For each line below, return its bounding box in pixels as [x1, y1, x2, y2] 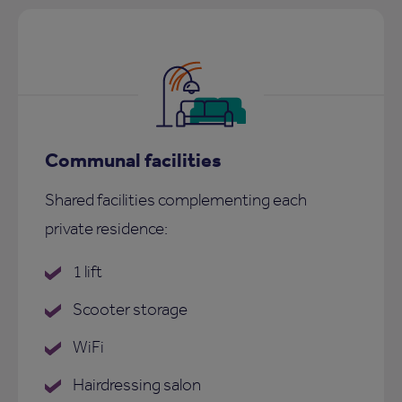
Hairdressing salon [70, 373, 201, 395]
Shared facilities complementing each [45, 188, 307, 210]
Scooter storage [70, 298, 188, 319]
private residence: [45, 217, 168, 239]
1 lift [70, 260, 102, 282]
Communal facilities [45, 146, 222, 171]
